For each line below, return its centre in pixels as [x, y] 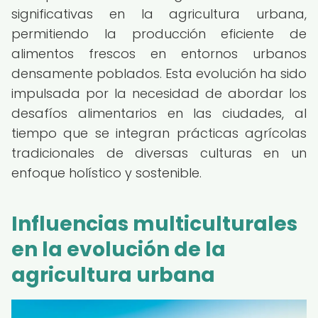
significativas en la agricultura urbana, [159, 14]
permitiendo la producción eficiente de [159, 34]
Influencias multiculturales [154, 224]
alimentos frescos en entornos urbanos [159, 54]
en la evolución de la [119, 250]
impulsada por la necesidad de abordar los [159, 93]
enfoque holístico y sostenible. [106, 173]
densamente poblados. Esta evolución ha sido [159, 73]
